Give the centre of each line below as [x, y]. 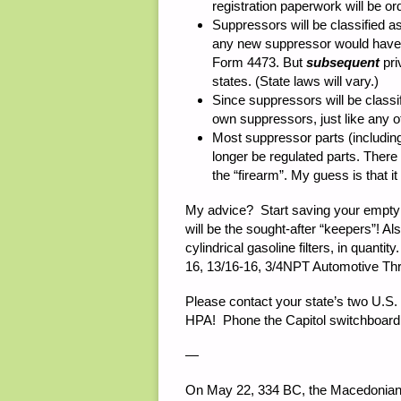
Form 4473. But [259, 63]
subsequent [343, 63]
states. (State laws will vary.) [295, 81]
